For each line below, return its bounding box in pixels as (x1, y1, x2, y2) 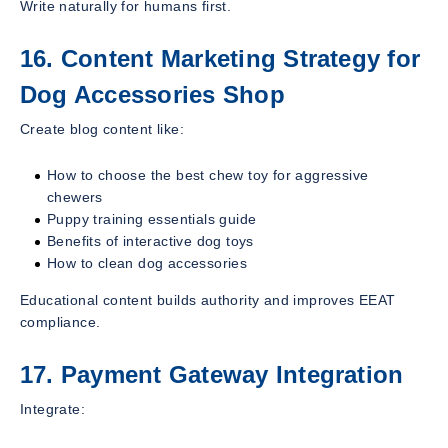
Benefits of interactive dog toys (47, 233, 254, 250)
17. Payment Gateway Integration (20, 361, 404, 389)
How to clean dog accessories (47, 255, 248, 272)
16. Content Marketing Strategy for (20, 45, 421, 73)
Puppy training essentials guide (47, 211, 257, 228)
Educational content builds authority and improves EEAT (20, 292, 396, 309)
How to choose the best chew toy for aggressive (47, 167, 369, 184)
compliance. (20, 314, 101, 331)
